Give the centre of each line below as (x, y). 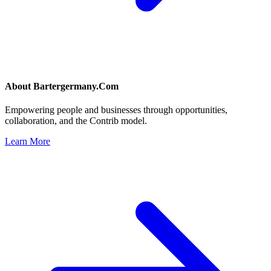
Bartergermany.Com (76, 87)
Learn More (28, 142)
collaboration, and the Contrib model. (76, 121)
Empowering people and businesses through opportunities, (116, 110)
